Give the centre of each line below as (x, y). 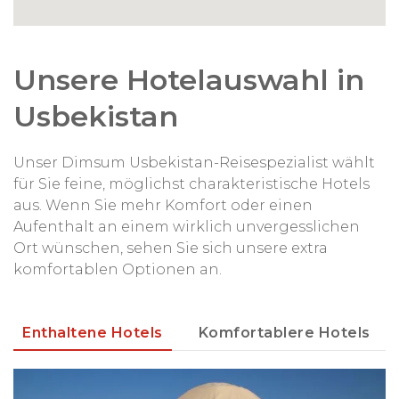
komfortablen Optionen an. (118, 269)
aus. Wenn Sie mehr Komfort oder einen (163, 205)
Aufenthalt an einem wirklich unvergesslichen (187, 226)
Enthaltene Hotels (93, 332)
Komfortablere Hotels (284, 332)
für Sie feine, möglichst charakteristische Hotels (191, 183)
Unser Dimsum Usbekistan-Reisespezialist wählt (194, 162)
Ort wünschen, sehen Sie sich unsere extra (171, 248)
